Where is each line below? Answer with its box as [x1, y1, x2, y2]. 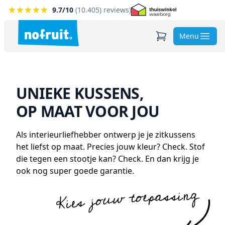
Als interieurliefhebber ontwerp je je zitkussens [16, 129, 195, 140]
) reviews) [99, 5, 131, 15]
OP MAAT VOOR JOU [16, 101, 159, 122]
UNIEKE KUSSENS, [16, 83, 144, 103]
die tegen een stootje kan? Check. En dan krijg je [16, 153, 199, 164]
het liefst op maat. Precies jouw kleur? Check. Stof [16, 141, 205, 152]
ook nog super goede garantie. [16, 165, 134, 176]
